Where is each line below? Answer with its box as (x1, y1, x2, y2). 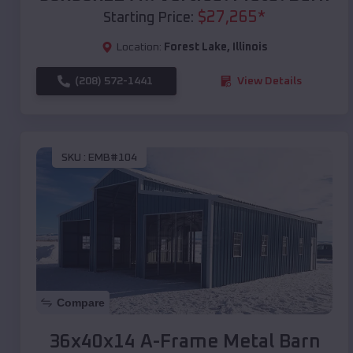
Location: (116, 41, 162, 53)
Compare (57, 295, 105, 309)
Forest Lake (163, 41, 227, 53)
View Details (237, 75, 302, 87)
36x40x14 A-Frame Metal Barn (48, 332, 321, 351)
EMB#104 (88, 152, 137, 164)
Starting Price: (103, 10, 194, 25)
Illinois (232, 41, 268, 53)
